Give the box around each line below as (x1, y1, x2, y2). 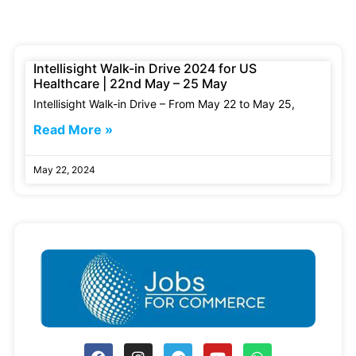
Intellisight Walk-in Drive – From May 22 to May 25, (33, 96, 295, 110)
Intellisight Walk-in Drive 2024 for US (33, 60, 257, 76)
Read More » (33, 121, 113, 137)
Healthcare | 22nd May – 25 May (33, 75, 227, 91)
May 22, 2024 (33, 163, 95, 176)
